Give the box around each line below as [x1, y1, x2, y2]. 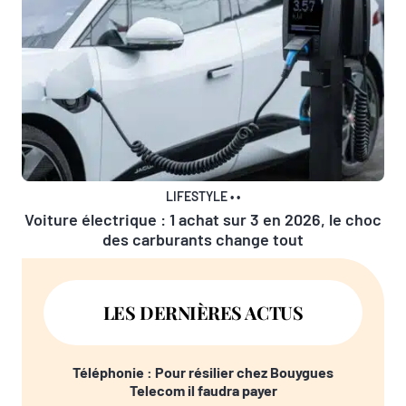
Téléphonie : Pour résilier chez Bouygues [72, 363, 333, 382]
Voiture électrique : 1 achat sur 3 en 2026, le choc [24, 209, 382, 230]
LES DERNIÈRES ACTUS [102, 300, 304, 325]
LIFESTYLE [166, 188, 228, 205]
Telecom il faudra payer [129, 382, 277, 400]
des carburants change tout [102, 229, 304, 250]
